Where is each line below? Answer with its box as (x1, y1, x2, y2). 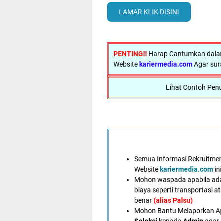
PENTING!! (113, 50, 147, 58)
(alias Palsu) (153, 196, 194, 204)
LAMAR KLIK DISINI (119, 7, 179, 16)
